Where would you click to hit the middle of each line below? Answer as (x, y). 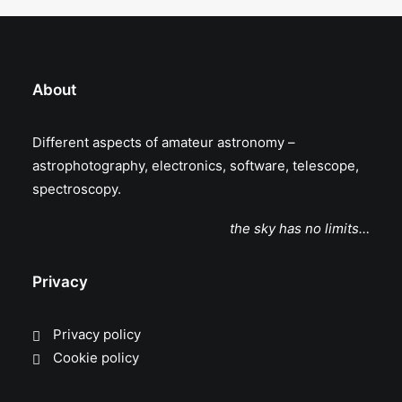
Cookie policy (96, 358)
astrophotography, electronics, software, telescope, (196, 166)
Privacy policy (96, 334)
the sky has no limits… (300, 228)
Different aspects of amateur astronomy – (164, 142)
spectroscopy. (77, 189)
